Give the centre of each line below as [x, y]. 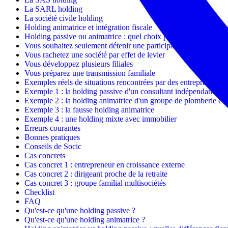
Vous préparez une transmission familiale [90, 73]
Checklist [39, 192]
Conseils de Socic [53, 146]
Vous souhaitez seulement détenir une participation [105, 45]
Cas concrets [45, 155]
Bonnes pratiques [52, 137]
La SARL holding [53, 9]
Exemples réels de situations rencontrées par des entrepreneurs [124, 82]
